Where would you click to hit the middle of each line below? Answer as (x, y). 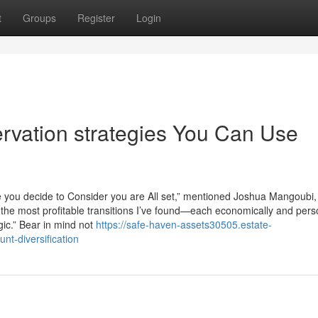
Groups (39, 18)
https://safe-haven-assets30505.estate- (184, 224)
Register (96, 18)
